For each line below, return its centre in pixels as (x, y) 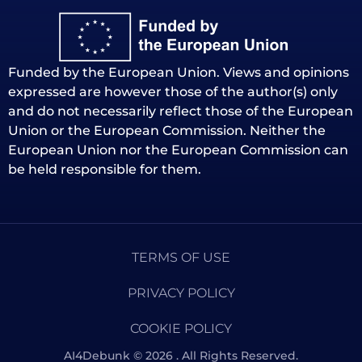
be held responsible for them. (105, 169)
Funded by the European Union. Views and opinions (179, 72)
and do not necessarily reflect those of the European (181, 111)
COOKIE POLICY (181, 328)
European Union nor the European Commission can (178, 149)
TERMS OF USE (181, 257)
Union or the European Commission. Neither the (167, 130)
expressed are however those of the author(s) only (173, 91)
